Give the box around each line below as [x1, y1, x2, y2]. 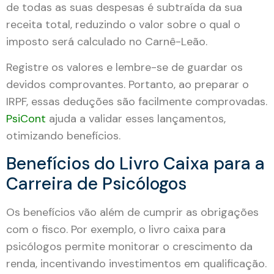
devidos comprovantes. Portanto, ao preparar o [6, 77, 249, 92]
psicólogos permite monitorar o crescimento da [6, 239, 253, 254]
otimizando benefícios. [6, 128, 120, 144]
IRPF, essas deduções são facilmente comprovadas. [6, 94, 267, 109]
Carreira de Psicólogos [6, 172, 187, 195]
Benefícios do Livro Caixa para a [6, 152, 265, 175]
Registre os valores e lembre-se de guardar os [6, 60, 243, 75]
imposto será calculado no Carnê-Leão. [6, 34, 207, 49]
